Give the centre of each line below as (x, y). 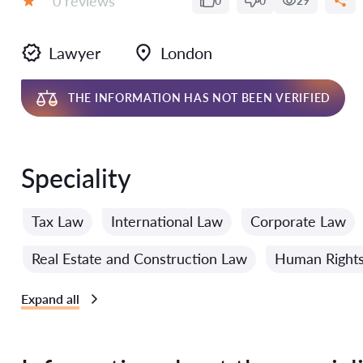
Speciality (76, 178)
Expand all (50, 299)
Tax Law (58, 221)
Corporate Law (298, 221)
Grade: (42, 16)
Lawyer (75, 53)
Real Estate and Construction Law (139, 258)
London (186, 53)
